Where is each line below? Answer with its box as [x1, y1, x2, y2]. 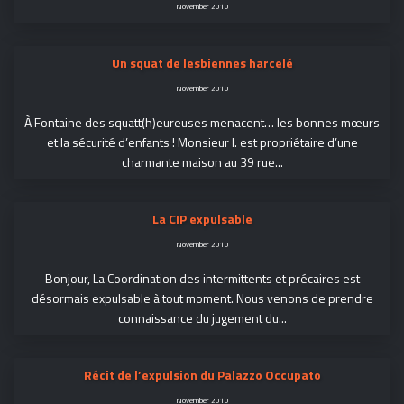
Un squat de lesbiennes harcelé [111, 53, 293, 72]
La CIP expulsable [151, 209, 252, 228]
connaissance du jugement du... [117, 308, 287, 327]
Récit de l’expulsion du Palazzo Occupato [83, 365, 321, 384]
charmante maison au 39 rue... [121, 152, 283, 171]
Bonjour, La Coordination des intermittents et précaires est [44, 269, 360, 288]
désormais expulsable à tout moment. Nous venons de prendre [31, 289, 373, 308]
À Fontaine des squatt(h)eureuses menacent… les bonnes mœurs [24, 113, 380, 132]
